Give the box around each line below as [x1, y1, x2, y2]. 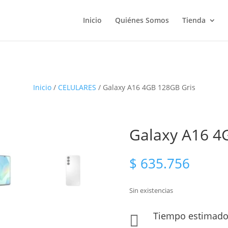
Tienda [182, 15, 206, 25]
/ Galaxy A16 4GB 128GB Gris [96, 82, 195, 92]
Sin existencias [129, 185, 173, 195]
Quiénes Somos [115, 15, 169, 25]
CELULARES [58, 82, 96, 92]
